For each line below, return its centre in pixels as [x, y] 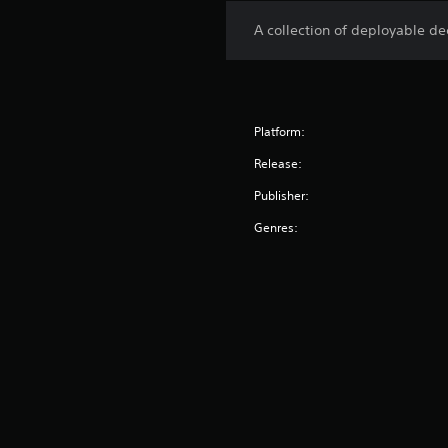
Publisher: [282, 196]
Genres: [276, 228]
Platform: [280, 132]
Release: [278, 164]
